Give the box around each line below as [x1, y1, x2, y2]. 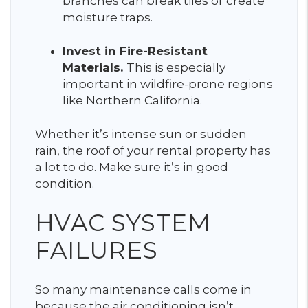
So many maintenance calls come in [35, 282, 252, 296]
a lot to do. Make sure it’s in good [35, 159, 228, 174]
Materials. [63, 60, 126, 74]
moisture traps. [63, 10, 153, 24]
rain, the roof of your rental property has [35, 143, 271, 157]
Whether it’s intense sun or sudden [35, 126, 247, 141]
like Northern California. [63, 93, 202, 107]
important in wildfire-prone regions [63, 76, 273, 91]
